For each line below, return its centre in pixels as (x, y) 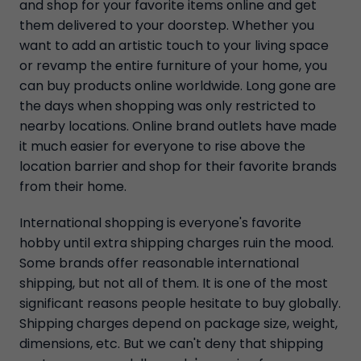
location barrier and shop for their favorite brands (178, 166)
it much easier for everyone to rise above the (162, 146)
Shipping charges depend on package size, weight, (178, 324)
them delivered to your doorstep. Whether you (167, 25)
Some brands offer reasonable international (159, 263)
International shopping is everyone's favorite (160, 223)
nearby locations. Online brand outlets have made (178, 126)
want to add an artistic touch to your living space (174, 46)
